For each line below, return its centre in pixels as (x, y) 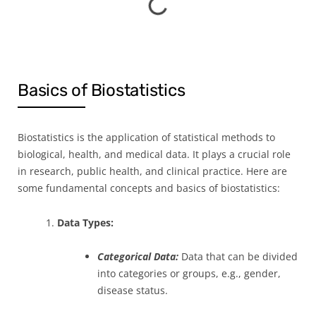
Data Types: (85, 222)
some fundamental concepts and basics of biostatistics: (149, 188)
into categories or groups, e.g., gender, (189, 273)
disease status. (133, 290)
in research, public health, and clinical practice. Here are (152, 171)
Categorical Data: (138, 256)
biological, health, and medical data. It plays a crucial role (154, 154)
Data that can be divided (239, 256)
